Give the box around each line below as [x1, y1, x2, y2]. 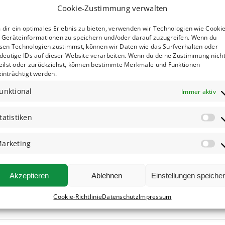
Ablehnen [91, 171, 123, 179]
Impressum [139, 192, 172, 201]
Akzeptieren [10, 171, 49, 179]
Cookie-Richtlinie [53, 192, 102, 201]
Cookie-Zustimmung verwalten [57, 3, 168, 13]
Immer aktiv [181, 87, 216, 95]
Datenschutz [102, 192, 139, 201]
